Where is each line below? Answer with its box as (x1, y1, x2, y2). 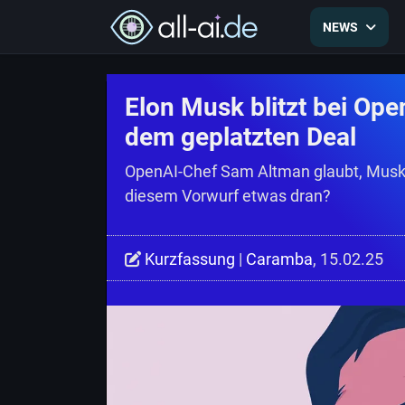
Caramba (246, 250, 313, 268)
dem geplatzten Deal (125, 122, 356, 152)
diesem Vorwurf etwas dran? (125, 186, 331, 205)
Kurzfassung (145, 250, 235, 268)
